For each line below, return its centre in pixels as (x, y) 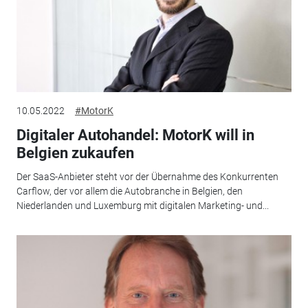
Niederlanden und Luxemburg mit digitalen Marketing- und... (142, 205)
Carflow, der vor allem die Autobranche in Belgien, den (129, 191)
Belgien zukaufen (75, 153)
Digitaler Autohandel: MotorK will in (135, 135)
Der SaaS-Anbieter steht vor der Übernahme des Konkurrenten (147, 176)
